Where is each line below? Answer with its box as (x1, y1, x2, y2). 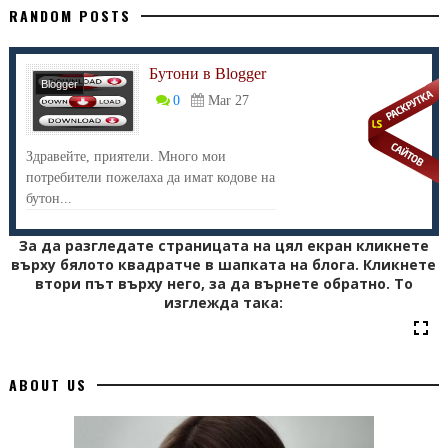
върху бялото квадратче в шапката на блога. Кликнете (11, 255, 437, 274)
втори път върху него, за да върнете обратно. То (34, 274, 413, 293)
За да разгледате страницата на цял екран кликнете (18, 236, 429, 255)
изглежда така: (164, 293, 284, 312)
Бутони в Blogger (148, 65, 266, 82)
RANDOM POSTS (8, 5, 131, 26)
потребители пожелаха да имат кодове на (25, 170, 275, 185)
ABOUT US (8, 374, 87, 395)
